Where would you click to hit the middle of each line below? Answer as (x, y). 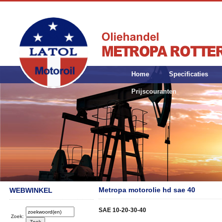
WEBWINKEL (31, 190)
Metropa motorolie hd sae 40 (147, 190)
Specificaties (189, 74)
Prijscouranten (154, 91)
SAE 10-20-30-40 (124, 210)
